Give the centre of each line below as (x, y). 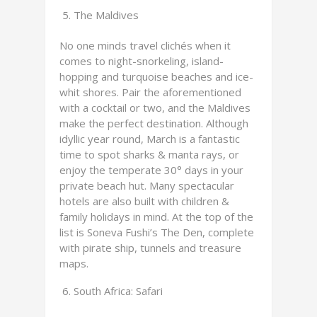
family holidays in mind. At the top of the (156, 217)
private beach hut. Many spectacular (147, 185)
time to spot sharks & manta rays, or (149, 154)
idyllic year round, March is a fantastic (150, 139)
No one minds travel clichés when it (145, 45)
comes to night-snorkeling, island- (142, 61)
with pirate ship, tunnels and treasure (150, 248)
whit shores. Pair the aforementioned (150, 92)
